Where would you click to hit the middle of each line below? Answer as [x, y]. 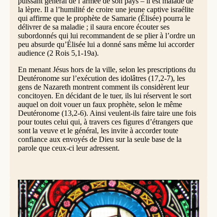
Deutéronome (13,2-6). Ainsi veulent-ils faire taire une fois [107, 113]
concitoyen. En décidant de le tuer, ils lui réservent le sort [104, 96]
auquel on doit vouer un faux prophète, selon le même [100, 105]
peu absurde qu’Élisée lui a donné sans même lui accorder [106, 45]
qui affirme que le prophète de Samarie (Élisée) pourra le [104, 18]
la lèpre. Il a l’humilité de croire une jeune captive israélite [106, 10]
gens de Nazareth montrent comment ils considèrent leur [103, 87]
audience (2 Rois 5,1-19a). [58, 53]
